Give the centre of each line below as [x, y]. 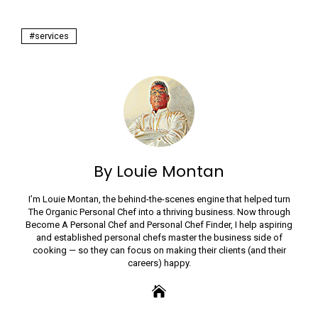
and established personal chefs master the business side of [159, 237]
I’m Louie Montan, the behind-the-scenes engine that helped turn [159, 199]
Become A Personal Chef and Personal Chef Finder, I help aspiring [159, 224]
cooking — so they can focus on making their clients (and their [159, 250]
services [52, 35]
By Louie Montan [159, 171]
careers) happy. [159, 263]
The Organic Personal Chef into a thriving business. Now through [159, 212]
